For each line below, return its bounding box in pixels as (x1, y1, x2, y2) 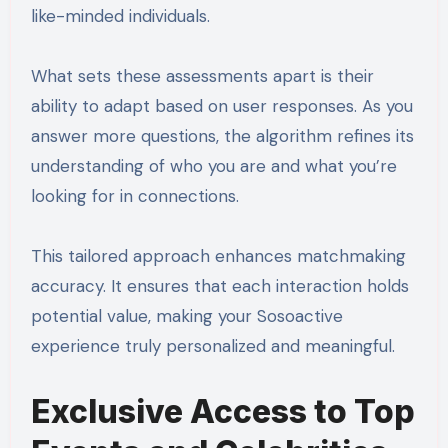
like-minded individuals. (30, 4, 210, 27)
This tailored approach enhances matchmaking (30, 244, 406, 267)
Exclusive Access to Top (30, 391, 415, 431)
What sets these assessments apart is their (30, 64, 374, 87)
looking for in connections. (30, 184, 239, 207)
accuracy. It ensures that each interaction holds (30, 274, 409, 297)
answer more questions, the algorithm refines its (30, 124, 414, 147)
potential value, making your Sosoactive (30, 304, 343, 327)
